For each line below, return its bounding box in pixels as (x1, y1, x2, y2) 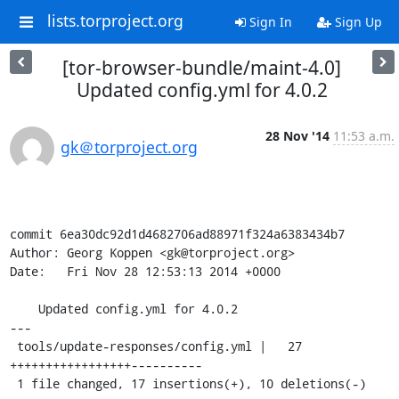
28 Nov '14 (265, 127, 330, 144)
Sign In (245, 13, 292, 30)
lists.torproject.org (46, 10, 183, 32)
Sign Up (330, 13, 382, 30)
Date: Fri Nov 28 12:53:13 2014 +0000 (9, 263, 281, 280)
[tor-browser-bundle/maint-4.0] (62, 55, 341, 80)
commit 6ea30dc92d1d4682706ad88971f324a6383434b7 (9, 225, 345, 242)
